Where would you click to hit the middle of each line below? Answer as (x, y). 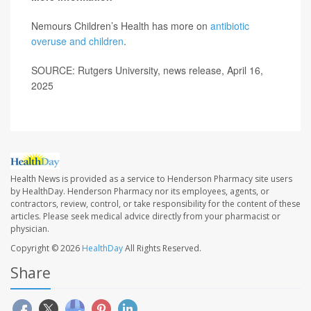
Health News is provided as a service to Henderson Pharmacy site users (151, 179)
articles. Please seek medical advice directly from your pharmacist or (145, 217)
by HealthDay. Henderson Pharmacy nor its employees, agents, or (140, 192)
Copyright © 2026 (46, 249)
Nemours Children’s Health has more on (121, 26)
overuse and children (77, 41)
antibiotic (230, 26)
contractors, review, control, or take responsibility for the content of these (155, 204)
